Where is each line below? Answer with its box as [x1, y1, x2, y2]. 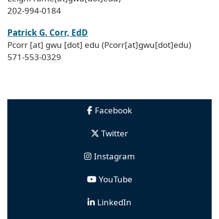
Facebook [95, 105, 132, 116]
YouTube [98, 174, 132, 185]
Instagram [94, 151, 135, 162]
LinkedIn [97, 197, 131, 208]
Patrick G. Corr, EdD [7, 27, 88, 39]
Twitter [101, 128, 128, 139]
